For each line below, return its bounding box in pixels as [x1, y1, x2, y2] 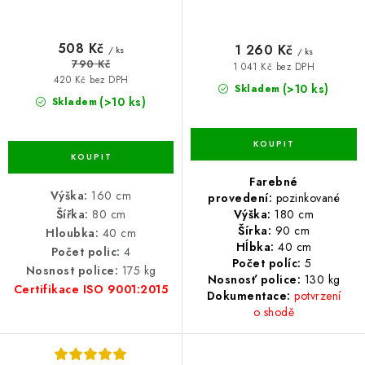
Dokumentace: [206, 288, 291, 305]
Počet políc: [231, 255, 301, 272]
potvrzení [294, 288, 341, 305]
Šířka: [55, 206, 89, 223]
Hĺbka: [235, 239, 275, 256]
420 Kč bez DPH [53, 73, 129, 87]
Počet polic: [51, 244, 121, 261]
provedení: [208, 190, 276, 207]
